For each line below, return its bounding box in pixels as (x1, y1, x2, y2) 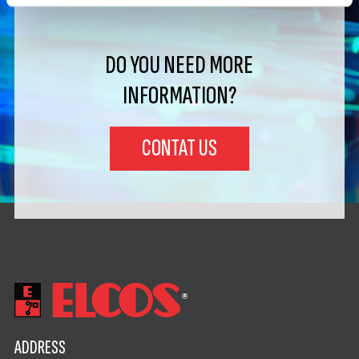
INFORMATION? (122, 79, 236, 112)
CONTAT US (141, 134, 217, 163)
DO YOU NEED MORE (105, 49, 254, 82)
